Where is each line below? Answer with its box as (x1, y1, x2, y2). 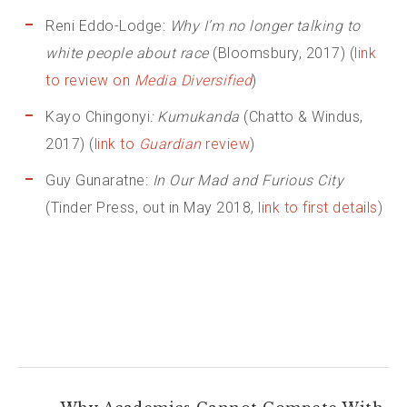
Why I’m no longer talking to (169, 17, 361, 35)
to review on (45, 72, 134, 90)
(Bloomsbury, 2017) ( (208, 45, 354, 63)
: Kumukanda (150, 108, 243, 126)
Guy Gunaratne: (45, 172, 153, 190)
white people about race (45, 45, 209, 63)
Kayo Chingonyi (45, 108, 150, 126)
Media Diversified (134, 72, 252, 90)
